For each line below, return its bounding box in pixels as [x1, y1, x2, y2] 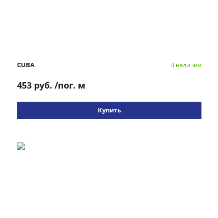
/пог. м [54, 79, 85, 91]
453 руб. [17, 79, 52, 91]
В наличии [170, 60, 201, 69]
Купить [97, 106, 121, 114]
